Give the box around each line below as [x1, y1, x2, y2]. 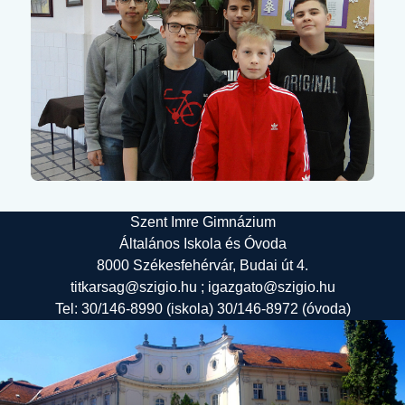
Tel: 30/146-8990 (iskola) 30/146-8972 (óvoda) [54, 300, 351, 316]
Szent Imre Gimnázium [129, 213, 276, 230]
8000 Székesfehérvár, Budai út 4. [97, 257, 308, 273]
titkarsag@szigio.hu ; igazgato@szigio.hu [70, 278, 335, 295]
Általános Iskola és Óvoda [118, 235, 287, 251]
